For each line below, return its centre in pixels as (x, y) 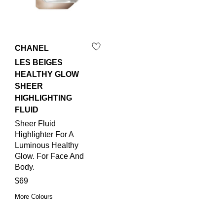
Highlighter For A (44, 135)
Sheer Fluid (35, 124)
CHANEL (32, 48)
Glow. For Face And (49, 156)
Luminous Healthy (47, 146)
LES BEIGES (39, 63)
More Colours (34, 197)
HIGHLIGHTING (43, 98)
